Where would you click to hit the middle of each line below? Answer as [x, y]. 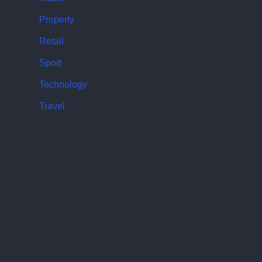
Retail [51, 41]
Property [56, 19]
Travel [52, 106]
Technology [63, 84]
